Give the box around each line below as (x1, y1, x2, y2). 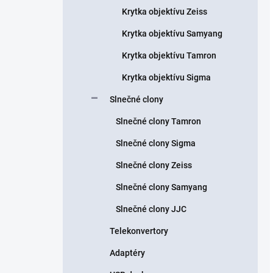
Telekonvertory (110, 226, 168, 236)
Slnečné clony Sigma (116, 138, 196, 148)
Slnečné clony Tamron (116, 116, 201, 126)
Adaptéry (110, 248, 145, 258)
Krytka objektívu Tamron (122, 51, 216, 60)
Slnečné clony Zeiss (116, 160, 192, 170)
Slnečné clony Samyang (116, 182, 207, 192)
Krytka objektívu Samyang (122, 29, 222, 38)
